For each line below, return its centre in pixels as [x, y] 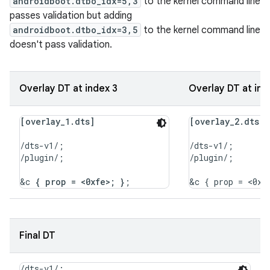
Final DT [37, 236]
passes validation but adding [71, 16]
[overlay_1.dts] [57, 121]
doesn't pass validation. [61, 45]
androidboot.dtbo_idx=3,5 [75, 30]
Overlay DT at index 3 [68, 89]
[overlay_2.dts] [227, 121]
